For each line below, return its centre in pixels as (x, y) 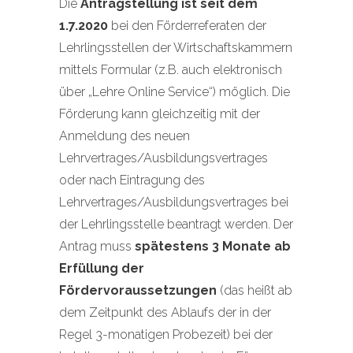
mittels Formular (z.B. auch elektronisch (171, 70)
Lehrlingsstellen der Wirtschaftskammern (176, 48)
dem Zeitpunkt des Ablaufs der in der (165, 312)
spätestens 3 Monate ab (213, 246)
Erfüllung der (102, 268)
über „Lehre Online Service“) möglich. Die (175, 92)
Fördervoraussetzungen (138, 290)
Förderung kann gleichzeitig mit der (160, 114)
